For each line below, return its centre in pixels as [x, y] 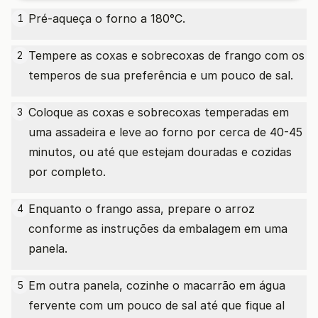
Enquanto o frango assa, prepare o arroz [142, 209]
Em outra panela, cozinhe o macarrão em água [157, 285]
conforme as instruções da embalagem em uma [158, 229]
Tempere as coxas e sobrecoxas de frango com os [166, 55]
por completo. [67, 172]
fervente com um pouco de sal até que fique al [157, 305]
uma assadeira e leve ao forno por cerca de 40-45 [165, 132]
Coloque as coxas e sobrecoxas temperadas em [159, 112]
